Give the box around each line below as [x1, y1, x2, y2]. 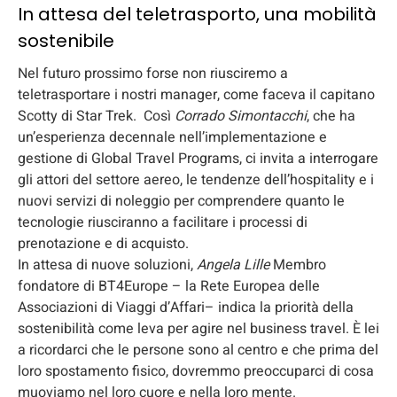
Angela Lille [197, 254, 269, 276]
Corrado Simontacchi [175, 105, 307, 127]
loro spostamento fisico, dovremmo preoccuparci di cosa [18, 361, 374, 382]
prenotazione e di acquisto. [18, 233, 189, 254]
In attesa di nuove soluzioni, [18, 254, 197, 276]
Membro [269, 254, 326, 276]
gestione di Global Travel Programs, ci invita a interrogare [18, 148, 378, 169]
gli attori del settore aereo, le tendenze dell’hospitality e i [18, 169, 374, 191]
